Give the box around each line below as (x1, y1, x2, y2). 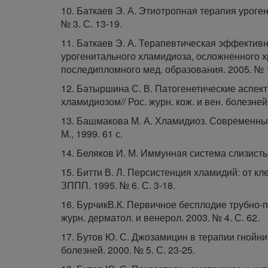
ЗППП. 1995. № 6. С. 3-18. (61, 178, 175, 192)
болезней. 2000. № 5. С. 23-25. (61, 243, 195, 257)
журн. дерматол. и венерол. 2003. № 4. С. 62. (61, 211, 260, 224)
